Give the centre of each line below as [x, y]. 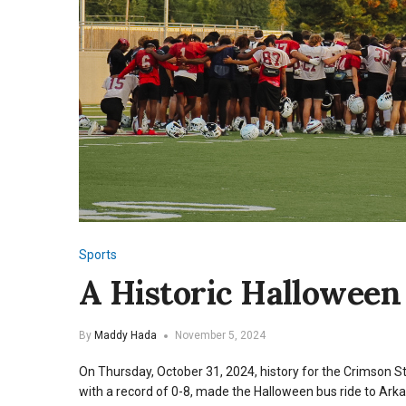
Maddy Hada [126, 335]
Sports [98, 255]
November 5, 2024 [220, 335]
